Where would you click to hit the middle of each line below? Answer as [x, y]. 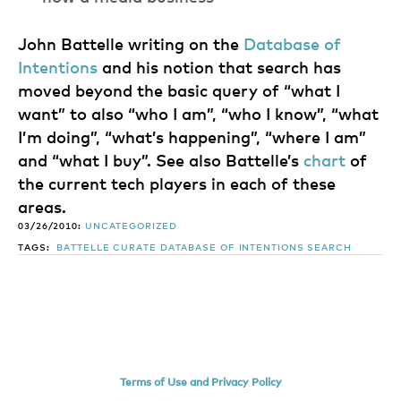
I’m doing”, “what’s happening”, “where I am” [192, 139]
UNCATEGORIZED [131, 226]
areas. [42, 209]
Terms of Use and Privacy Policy [200, 383]
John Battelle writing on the [131, 46]
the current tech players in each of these [177, 185]
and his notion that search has [219, 69]
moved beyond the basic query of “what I [179, 92]
